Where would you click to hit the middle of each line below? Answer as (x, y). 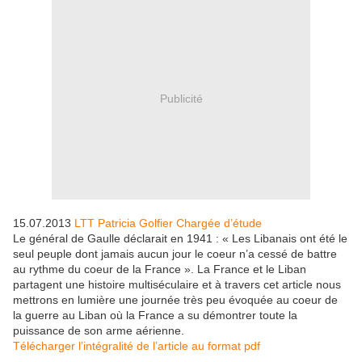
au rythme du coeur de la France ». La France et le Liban (160, 269)
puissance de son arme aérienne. (99, 331)
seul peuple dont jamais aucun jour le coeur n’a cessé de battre (175, 254)
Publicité (181, 98)
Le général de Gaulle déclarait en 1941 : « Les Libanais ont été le (180, 239)
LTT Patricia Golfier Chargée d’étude (168, 223)
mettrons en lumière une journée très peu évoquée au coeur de (175, 300)
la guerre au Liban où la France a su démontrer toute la (155, 316)
